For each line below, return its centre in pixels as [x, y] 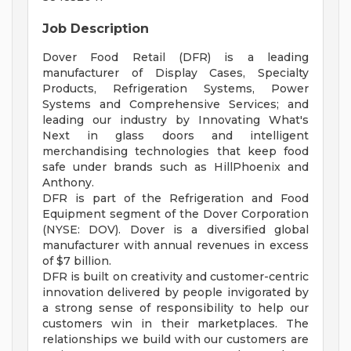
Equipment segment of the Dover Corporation [175, 214]
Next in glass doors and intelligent [175, 136]
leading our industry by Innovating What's [175, 120]
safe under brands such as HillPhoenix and [175, 167]
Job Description [96, 29]
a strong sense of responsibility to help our [175, 308]
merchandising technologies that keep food [175, 152]
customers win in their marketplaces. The [175, 324]
